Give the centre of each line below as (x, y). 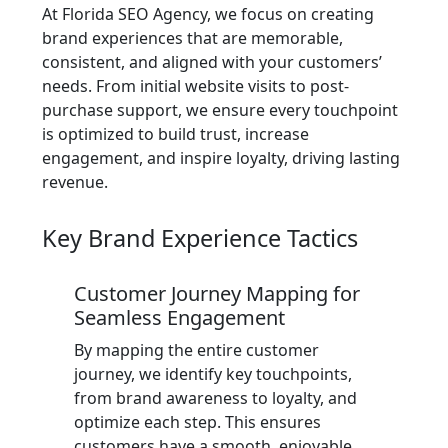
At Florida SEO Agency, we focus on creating (208, 14)
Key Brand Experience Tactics (200, 238)
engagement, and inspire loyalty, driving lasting (221, 158)
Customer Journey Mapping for (217, 293)
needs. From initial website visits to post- (195, 86)
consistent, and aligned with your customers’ (212, 62)
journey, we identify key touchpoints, (213, 374)
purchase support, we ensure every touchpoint (220, 110)
